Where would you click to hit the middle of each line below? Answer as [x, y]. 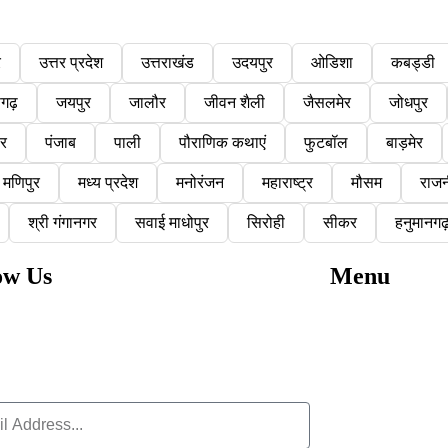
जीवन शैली [234, 102]
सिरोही [265, 222]
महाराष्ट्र [287, 182]
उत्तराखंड [167, 62]
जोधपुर [408, 102]
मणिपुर [21, 182]
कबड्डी [413, 62]
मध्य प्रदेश [107, 182]
